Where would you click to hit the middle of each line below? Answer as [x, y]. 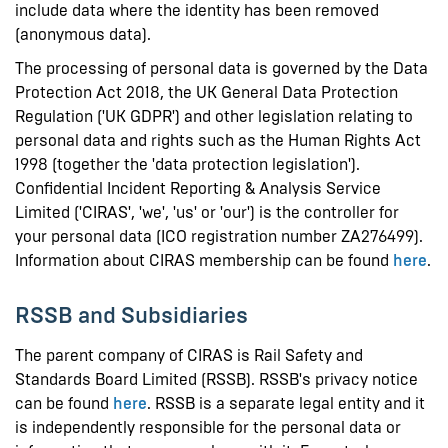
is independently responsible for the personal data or [208, 427]
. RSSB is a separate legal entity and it [286, 403]
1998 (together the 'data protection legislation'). [187, 164]
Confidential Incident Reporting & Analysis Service [198, 188]
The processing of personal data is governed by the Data [221, 68]
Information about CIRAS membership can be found [204, 260]
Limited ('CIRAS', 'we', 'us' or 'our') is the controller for [207, 212]
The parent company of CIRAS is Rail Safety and [189, 355]
